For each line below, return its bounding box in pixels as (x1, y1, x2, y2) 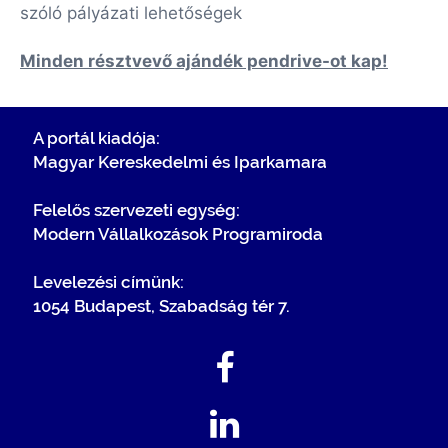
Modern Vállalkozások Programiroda (32, 223, 323, 244)
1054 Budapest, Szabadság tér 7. (32, 295, 290, 316)
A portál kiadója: (32, 127, 160, 148)
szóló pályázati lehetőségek (20, 3, 242, 23)
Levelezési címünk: (32, 271, 184, 292)
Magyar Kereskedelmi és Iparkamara (32, 151, 327, 172)
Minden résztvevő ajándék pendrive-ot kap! (20, 51, 388, 71)
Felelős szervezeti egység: (32, 199, 240, 220)
